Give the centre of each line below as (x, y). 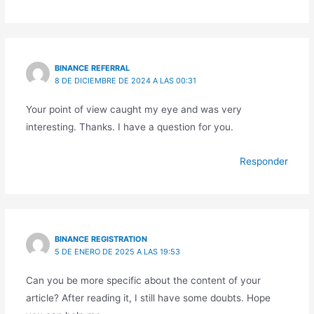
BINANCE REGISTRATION (101, 239)
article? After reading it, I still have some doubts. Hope (148, 298)
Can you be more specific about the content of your (143, 280)
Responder (264, 161)
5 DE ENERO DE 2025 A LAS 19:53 (118, 251)
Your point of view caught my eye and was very (134, 109)
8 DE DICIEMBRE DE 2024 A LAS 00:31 (126, 80)
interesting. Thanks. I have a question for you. (129, 127)
